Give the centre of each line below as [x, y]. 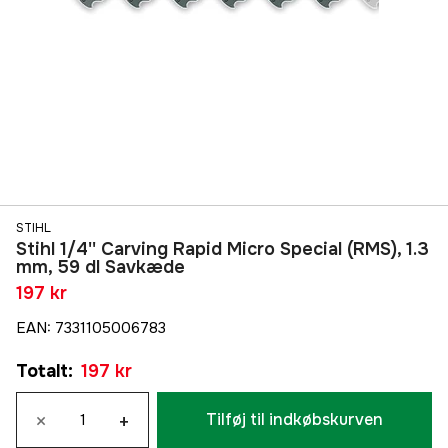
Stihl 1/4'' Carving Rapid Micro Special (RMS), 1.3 [222, 249]
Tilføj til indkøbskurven [294, 420]
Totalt [42, 371]
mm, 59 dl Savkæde [100, 267]
